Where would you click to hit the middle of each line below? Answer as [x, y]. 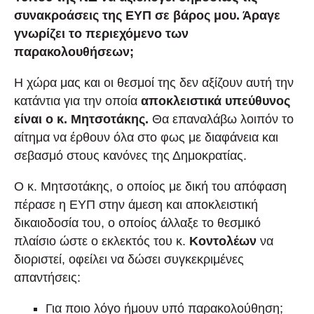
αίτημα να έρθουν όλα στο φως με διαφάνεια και [146, 137]
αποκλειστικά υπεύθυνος [216, 101]
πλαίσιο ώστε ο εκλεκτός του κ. [102, 241]
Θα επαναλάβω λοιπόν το [221, 119]
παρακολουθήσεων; [74, 52]
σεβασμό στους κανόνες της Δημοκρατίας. [130, 155]
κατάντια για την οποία [77, 101]
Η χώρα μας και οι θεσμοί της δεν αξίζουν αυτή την [154, 82]
